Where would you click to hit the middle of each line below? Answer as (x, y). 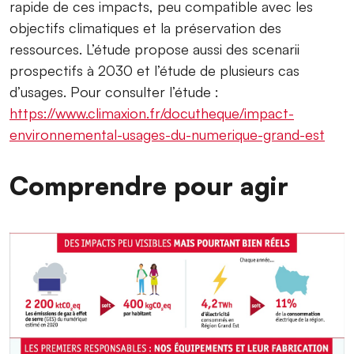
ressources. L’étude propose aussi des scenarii (154, 49)
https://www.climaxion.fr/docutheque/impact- (152, 113)
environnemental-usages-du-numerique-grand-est (167, 134)
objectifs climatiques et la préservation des (145, 27)
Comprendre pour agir (149, 185)
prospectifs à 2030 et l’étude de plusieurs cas (154, 70)
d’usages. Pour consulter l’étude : (114, 91)
